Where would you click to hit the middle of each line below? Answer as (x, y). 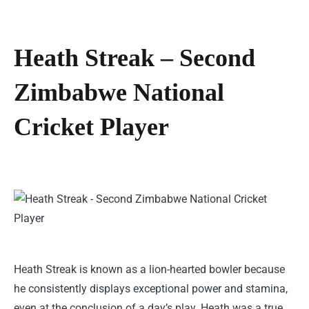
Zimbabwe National (119, 93)
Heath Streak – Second (134, 58)
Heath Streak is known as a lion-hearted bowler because (149, 270)
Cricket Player (91, 127)
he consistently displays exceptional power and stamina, (151, 289)
